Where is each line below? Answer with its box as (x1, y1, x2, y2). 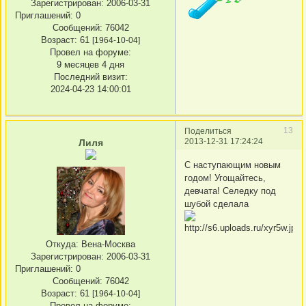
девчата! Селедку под (184, 186, 276, 197)
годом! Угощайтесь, (184, 173, 266, 184)
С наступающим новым (184, 160, 281, 171)
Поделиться (184, 126, 232, 135)
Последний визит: (53, 72, 128, 83)
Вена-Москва (79, 238, 135, 249)
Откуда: (46, 238, 79, 249)
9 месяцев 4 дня (57, 59, 124, 70)
